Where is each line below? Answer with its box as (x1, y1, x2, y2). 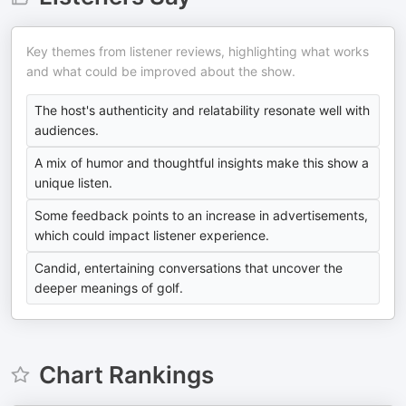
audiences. (34, 122, 99, 138)
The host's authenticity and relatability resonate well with (34, 102, 370, 118)
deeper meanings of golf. (34, 280, 183, 295)
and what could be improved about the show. (26, 63, 295, 79)
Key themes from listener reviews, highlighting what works (26, 43, 369, 59)
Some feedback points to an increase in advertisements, (34, 208, 368, 223)
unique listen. (34, 175, 112, 190)
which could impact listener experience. (34, 227, 269, 243)
